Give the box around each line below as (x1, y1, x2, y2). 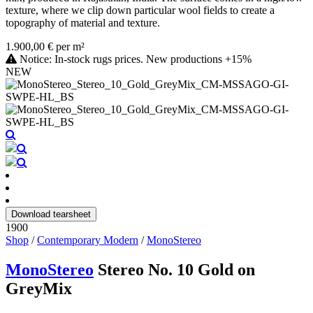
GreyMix (6, 279, 72, 298)
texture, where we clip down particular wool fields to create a (6, 3, 275, 16)
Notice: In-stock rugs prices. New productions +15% (17, 52, 252, 65)
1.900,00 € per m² (6, 40, 85, 52)
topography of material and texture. (6, 16, 160, 29)
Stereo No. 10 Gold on (98, 260, 255, 279)
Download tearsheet (11, 208, 91, 219)
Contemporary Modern (37, 233, 138, 246)
